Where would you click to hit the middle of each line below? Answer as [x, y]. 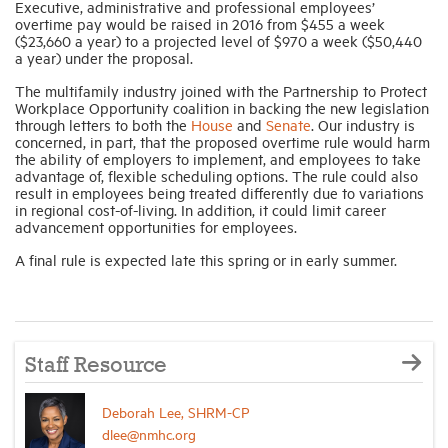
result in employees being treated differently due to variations [219, 193]
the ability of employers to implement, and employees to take [218, 159]
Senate [288, 125]
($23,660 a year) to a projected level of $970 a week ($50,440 [218, 41]
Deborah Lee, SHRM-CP [176, 412]
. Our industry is [363, 125]
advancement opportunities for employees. [158, 227]
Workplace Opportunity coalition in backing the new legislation [222, 108]
